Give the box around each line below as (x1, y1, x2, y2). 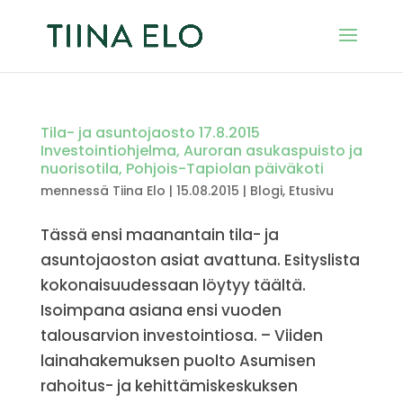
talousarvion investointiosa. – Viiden (40, 325, 323, 346)
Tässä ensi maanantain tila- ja (40, 224, 279, 246)
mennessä (40, 182, 112, 200)
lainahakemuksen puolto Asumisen (40, 350, 316, 372)
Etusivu (288, 182, 334, 200)
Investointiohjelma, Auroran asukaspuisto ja (40, 140, 363, 161)
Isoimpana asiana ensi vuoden (40, 300, 282, 321)
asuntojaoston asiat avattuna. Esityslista (40, 249, 360, 271)
